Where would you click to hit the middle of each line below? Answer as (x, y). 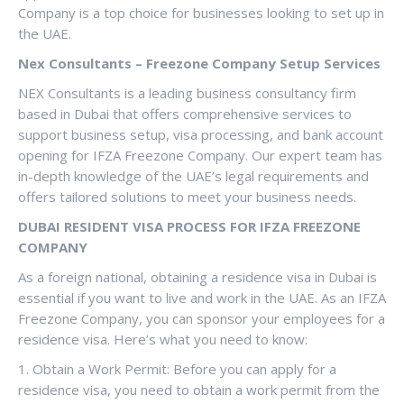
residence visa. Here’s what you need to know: (163, 339)
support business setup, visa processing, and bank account (201, 134)
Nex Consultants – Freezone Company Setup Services (199, 63)
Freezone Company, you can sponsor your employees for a (202, 318)
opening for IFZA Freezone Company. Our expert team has (200, 155)
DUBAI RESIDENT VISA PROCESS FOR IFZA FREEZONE (189, 226)
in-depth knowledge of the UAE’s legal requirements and (193, 175)
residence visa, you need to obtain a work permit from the (199, 389)
